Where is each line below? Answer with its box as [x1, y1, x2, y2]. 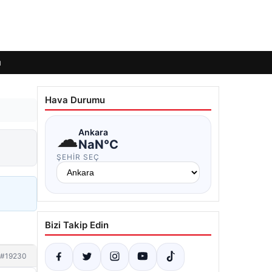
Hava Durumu [45, 94, 105, 106]
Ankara [78, 126, 108, 137]
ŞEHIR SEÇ [56, 152, 100, 161]
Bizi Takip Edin [45, 219, 109, 231]
